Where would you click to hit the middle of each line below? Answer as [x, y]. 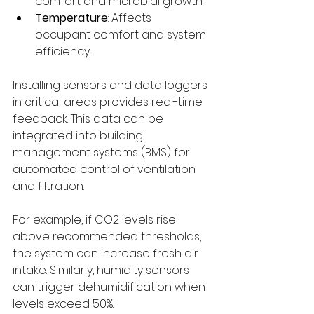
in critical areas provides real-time [109, 102]
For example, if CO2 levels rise [96, 219]
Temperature [71, 18]
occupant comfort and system [122, 34]
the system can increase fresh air [107, 253]
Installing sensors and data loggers [111, 85]
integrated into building [79, 135]
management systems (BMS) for [103, 152]
